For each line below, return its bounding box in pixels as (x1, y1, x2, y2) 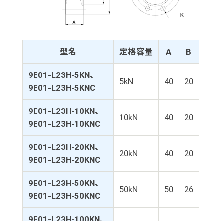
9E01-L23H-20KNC (28, 155, 100, 165)
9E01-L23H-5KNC (28, 83, 95, 93)
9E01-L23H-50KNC (28, 191, 100, 201)
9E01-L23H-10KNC (28, 119, 100, 129)
